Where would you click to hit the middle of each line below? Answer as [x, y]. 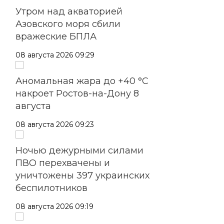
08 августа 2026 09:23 [55, 124]
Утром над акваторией [69, 11]
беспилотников [51, 188]
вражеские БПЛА [56, 36]
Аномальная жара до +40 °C [82, 81]
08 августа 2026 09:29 [55, 55]
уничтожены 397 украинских [82, 175]
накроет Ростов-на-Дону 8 [77, 93]
